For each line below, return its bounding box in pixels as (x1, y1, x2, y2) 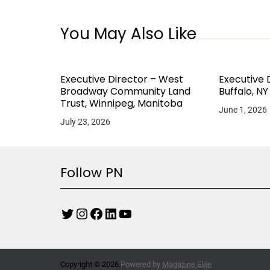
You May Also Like (60, 23, 196, 45)
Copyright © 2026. (60, 260, 121, 269)
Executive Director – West (60, 72, 183, 86)
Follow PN (60, 163, 123, 182)
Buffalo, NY (219, 84, 269, 98)
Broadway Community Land (60, 84, 190, 98)
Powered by (121, 260, 162, 269)
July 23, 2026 (60, 117, 110, 127)
